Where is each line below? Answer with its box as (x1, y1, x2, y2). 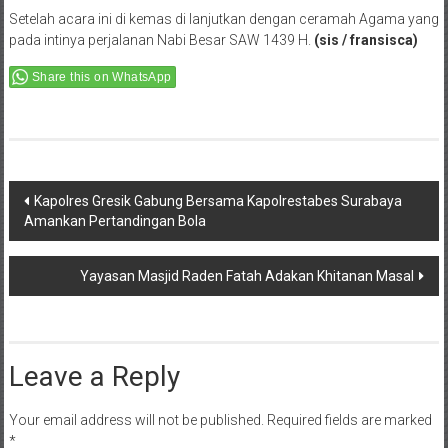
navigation (7, 217, 135, 251)
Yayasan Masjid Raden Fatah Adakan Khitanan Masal (80, 268, 415, 285)
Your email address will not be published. (8, 412, 264, 429)
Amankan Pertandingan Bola (23, 213, 206, 230)
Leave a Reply (8, 360, 180, 394)
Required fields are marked (266, 412, 432, 429)
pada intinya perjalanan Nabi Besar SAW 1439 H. (8, 32, 314, 49)
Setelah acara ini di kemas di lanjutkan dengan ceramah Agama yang (8, 11, 439, 28)
